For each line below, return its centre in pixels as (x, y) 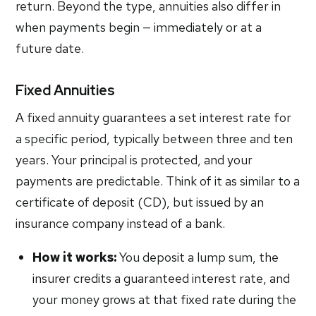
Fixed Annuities (66, 90)
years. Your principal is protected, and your (134, 160)
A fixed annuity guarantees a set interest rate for (154, 117)
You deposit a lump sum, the (198, 257)
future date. (50, 48)
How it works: (75, 257)
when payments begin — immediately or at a (139, 27)
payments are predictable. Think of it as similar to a (158, 181)
